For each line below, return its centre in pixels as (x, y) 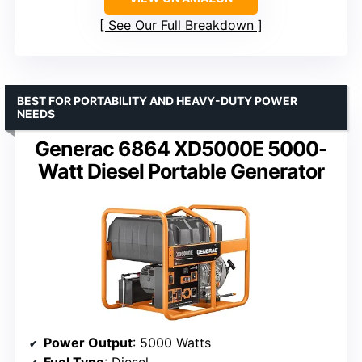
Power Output (88, 342)
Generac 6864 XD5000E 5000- (181, 148)
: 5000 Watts (172, 342)
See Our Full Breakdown (181, 25)
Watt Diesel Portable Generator (181, 171)
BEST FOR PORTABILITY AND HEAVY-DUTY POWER (157, 100)
